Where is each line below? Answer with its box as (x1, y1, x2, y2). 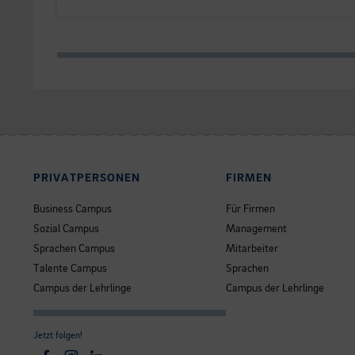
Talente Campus (33, 263, 107, 275)
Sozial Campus (33, 223, 99, 235)
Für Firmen (225, 204, 275, 216)
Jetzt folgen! (33, 330, 82, 341)
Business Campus (33, 204, 112, 216)
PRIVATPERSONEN (33, 173, 141, 185)
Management (225, 223, 287, 235)
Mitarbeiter (225, 243, 278, 255)
